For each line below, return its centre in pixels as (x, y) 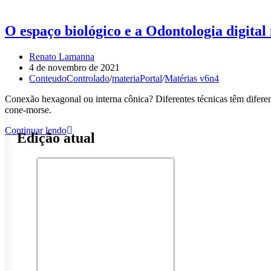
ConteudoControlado (69, 78)
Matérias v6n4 (192, 78)
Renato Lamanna (62, 56)
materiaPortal (137, 78)
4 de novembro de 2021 (74, 67)
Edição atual (56, 138)
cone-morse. (28, 109)
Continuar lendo (36, 130)
